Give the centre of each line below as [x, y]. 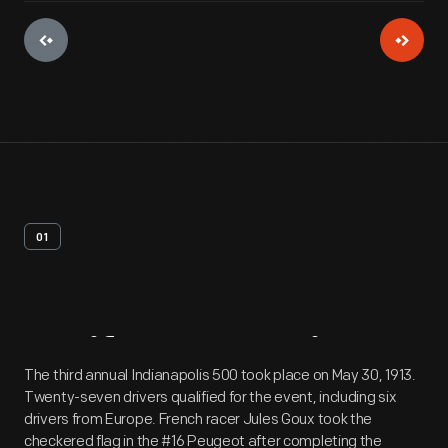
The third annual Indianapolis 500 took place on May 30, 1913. [220, 375]
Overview [284, 359]
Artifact [101, 359]
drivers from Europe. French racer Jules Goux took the [198, 419]
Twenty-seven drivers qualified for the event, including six [210, 397]
